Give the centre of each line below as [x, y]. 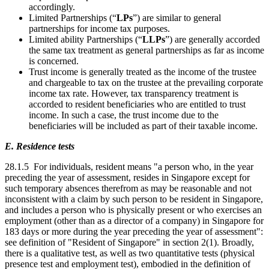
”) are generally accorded [213, 39]
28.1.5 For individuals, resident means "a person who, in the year [129, 166]
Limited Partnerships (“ [73, 17]
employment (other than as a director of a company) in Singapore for [134, 220]
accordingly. [52, 7]
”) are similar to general [177, 17]
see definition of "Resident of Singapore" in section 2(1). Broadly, [129, 242]
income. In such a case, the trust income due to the [124, 115]
